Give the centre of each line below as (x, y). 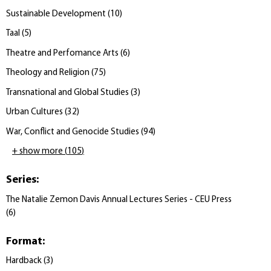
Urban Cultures (34, 113)
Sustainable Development (57, 14)
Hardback (24, 261)
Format (24, 241)
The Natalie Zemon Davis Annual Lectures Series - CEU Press (119, 200)
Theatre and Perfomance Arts (62, 53)
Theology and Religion (48, 73)
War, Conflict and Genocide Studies (73, 132)
